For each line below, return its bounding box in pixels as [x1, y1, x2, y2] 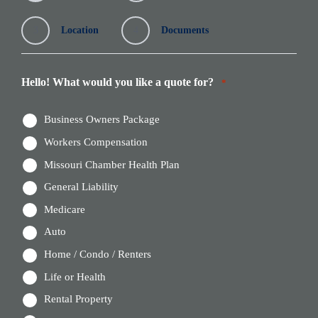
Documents [161, 25, 209, 36]
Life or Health [44, 270, 106, 283]
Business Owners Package [44, 114, 160, 126]
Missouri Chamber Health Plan [44, 158, 180, 170]
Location [61, 25, 99, 36]
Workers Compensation [44, 136, 148, 148]
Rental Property [44, 293, 113, 305]
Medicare [44, 203, 85, 215]
